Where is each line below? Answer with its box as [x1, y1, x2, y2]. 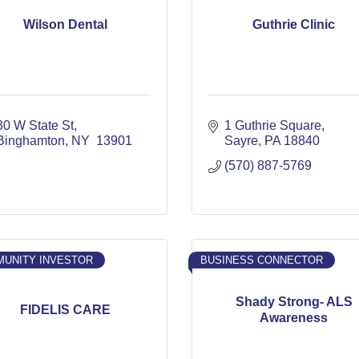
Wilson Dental [23, 17, 107, 31]
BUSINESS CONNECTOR [200, 254, 323, 266]
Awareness [260, 310, 328, 325]
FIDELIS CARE [20, 302, 111, 317]
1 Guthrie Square [224, 119, 321, 132]
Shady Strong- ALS [235, 294, 353, 309]
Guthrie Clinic [252, 17, 335, 31]
